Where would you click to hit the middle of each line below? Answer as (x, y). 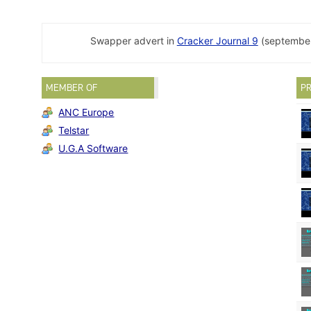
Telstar (74, 131)
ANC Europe (86, 112)
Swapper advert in (133, 40)
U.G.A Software (93, 149)
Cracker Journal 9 (217, 40)
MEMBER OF (72, 87)
